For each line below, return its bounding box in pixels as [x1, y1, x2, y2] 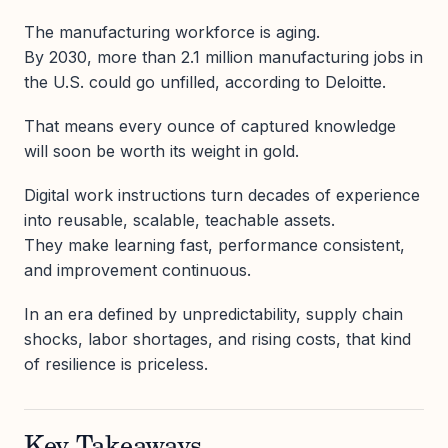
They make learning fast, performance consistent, [24, 235, 405, 256]
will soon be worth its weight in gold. [24, 141, 299, 161]
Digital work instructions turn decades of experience [24, 185, 420, 206]
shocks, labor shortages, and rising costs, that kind [24, 329, 411, 350]
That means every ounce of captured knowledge [24, 116, 396, 136]
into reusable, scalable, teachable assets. [24, 210, 335, 231]
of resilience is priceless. [24, 354, 208, 375]
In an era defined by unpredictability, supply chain [24, 304, 403, 325]
